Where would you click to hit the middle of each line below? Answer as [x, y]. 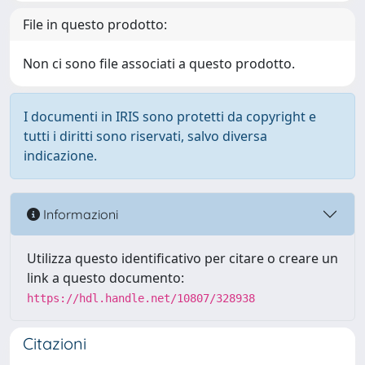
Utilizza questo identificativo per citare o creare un [182, 258]
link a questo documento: [106, 278]
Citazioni [55, 343]
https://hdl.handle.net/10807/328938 [141, 298]
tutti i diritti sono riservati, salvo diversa [145, 136]
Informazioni [79, 214]
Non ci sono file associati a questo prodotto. [159, 64]
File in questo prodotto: [95, 24]
